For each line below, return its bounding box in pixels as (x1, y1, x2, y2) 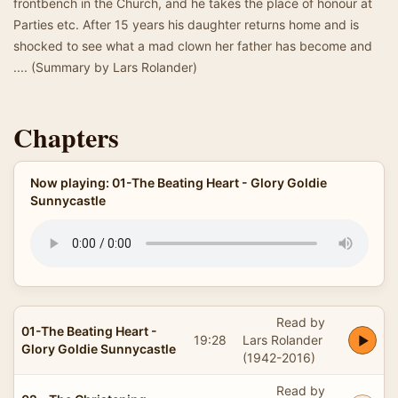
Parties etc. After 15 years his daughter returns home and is (13, 17, 359, 32)
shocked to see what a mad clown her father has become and (13, 38, 372, 53)
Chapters (13, 117, 119, 156)
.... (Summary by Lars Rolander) (13, 60, 197, 75)
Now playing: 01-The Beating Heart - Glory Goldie (29, 175, 327, 190)
